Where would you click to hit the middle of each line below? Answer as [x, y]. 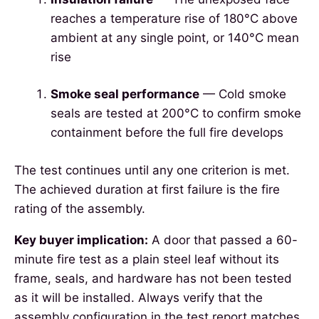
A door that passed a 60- [223, 240]
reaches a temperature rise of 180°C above [174, 18]
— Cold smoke [243, 94]
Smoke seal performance [125, 94]
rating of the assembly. [80, 208]
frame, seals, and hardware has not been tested [153, 278]
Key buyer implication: [81, 240]
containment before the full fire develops [167, 133]
